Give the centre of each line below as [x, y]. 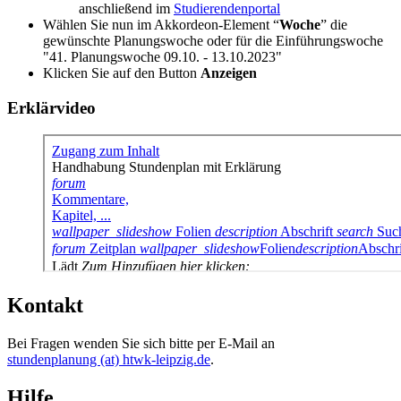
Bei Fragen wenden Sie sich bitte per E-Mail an [141, 344]
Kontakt [45, 306]
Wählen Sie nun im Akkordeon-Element [158, 24]
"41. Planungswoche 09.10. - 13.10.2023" [162, 56]
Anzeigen [229, 73]
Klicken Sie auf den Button [122, 73]
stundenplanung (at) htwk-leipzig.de [109, 360]
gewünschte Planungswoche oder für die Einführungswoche [213, 40]
